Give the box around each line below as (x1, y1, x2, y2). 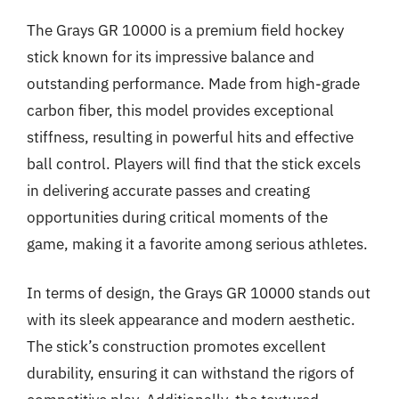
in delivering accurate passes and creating (27, 180, 310, 200)
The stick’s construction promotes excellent (27, 337, 326, 356)
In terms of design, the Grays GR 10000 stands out (27, 283, 370, 303)
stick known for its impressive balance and (27, 46, 314, 67)
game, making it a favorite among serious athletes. (27, 233, 368, 254)
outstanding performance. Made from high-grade (27, 73, 360, 94)
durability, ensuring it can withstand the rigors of (27, 363, 354, 383)
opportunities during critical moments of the (27, 207, 328, 227)
